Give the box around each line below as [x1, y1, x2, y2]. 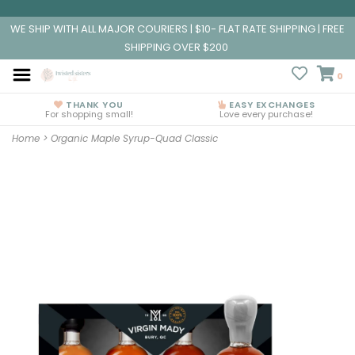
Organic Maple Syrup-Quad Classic [51, 132, 218, 145]
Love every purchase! [219, 108, 313, 120]
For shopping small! [44, 108, 133, 120]
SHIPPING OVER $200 [124, 40, 231, 55]
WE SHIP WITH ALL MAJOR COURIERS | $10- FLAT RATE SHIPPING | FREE [10, 21, 345, 36]
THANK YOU [63, 98, 124, 111]
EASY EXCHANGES [226, 98, 315, 111]
